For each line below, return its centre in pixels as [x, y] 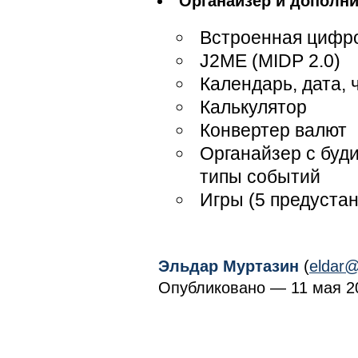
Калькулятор [253, 107]
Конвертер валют [273, 130]
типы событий [260, 177]
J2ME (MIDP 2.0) [270, 61]
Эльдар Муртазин [229, 266]
